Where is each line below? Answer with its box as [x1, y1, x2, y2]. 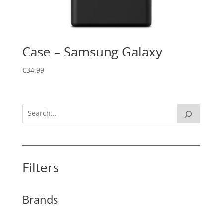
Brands [22, 191, 58, 207]
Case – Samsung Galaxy [22, 43, 162, 61]
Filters [22, 158, 59, 176]
